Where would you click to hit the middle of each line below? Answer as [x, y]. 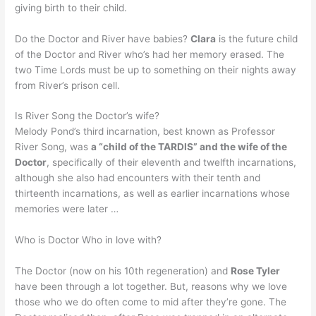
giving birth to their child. [71, 7]
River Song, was [53, 147]
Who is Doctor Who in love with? [89, 240]
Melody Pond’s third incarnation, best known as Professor [145, 132]
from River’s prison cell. [68, 85]
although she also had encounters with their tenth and [138, 178]
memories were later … [67, 209]
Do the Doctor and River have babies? [103, 38]
